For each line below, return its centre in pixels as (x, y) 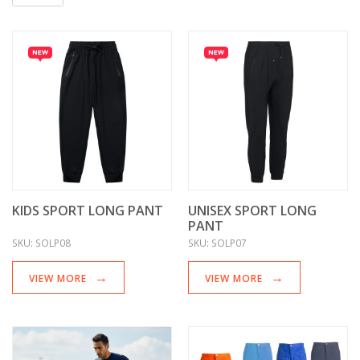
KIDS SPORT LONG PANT (88, 211)
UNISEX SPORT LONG (252, 211)
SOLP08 (53, 243)
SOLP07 (229, 243)
